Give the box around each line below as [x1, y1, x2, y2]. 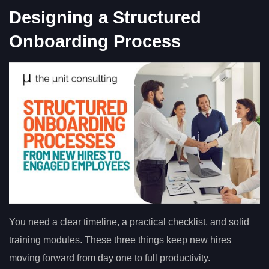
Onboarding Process [9, 31, 181, 51]
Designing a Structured [9, 7, 201, 27]
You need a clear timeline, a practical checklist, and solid [9, 216, 249, 227]
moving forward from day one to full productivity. [9, 252, 210, 263]
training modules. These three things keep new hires [9, 234, 231, 245]
